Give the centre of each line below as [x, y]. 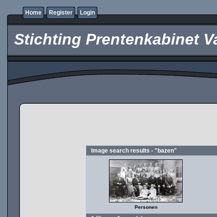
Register [61, 13]
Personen [146, 207]
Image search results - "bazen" [134, 151]
